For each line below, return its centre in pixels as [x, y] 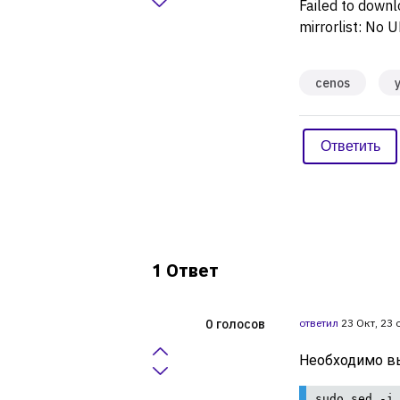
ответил [319, 323]
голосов [241, 324]
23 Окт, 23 [367, 323]
